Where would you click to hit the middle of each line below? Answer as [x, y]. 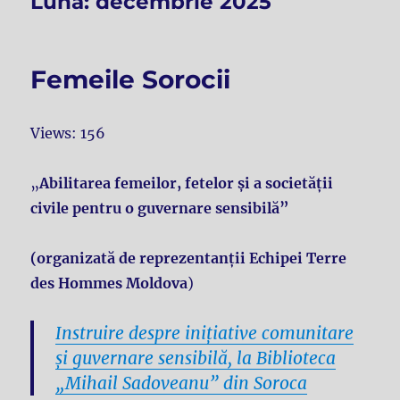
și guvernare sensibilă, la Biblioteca [196, 358]
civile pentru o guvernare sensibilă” [160, 208]
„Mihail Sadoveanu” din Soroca [182, 383]
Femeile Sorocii [131, 80]
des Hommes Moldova [109, 283]
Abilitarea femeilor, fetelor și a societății [187, 183]
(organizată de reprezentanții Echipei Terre [189, 258]
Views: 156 [68, 133]
